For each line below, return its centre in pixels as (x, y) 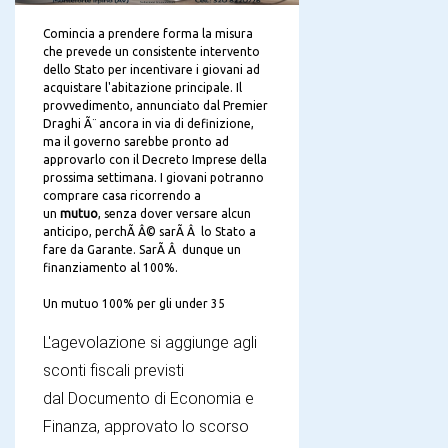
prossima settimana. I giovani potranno (153, 177)
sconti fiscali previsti (113, 370)
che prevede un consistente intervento (151, 51)
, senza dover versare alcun (174, 213)
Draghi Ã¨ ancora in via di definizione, (148, 123)
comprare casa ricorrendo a (122, 195)
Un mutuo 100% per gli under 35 (134, 303)
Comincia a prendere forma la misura (148, 33)
